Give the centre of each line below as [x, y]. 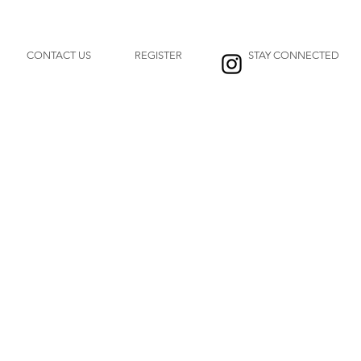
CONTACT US [59, 55]
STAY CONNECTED [293, 55]
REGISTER [158, 55]
